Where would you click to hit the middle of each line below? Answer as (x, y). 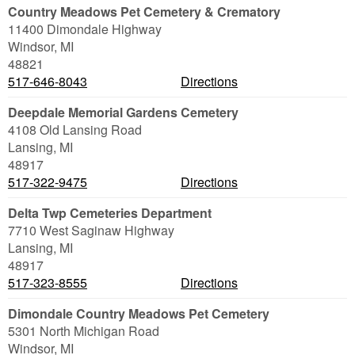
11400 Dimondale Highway (85, 29)
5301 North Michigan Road (84, 331)
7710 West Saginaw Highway (91, 230)
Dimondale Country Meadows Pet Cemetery (139, 313)
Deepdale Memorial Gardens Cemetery (123, 112)
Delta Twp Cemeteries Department (110, 213)
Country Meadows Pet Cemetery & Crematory (144, 11)
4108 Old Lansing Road (75, 130)
